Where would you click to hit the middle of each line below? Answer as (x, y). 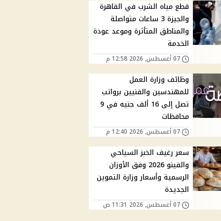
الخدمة (179, 44)
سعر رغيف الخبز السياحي (150, 153)
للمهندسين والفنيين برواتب (146, 92)
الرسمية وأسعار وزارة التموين (143, 178)
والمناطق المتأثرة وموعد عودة (141, 32)
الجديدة (177, 190)
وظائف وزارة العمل (159, 80)
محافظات (176, 117)
